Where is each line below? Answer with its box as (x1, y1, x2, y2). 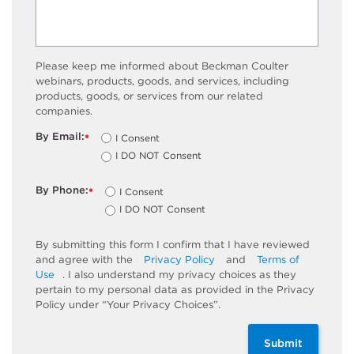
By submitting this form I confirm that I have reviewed (36, 239, 310, 251)
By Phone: (36, 184, 88, 197)
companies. (36, 104, 92, 117)
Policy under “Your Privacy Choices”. (36, 299, 220, 311)
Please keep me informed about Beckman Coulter (36, 59, 288, 72)
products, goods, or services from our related (36, 89, 263, 102)
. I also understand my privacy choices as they (62, 269, 296, 281)
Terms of (257, 254, 299, 266)
